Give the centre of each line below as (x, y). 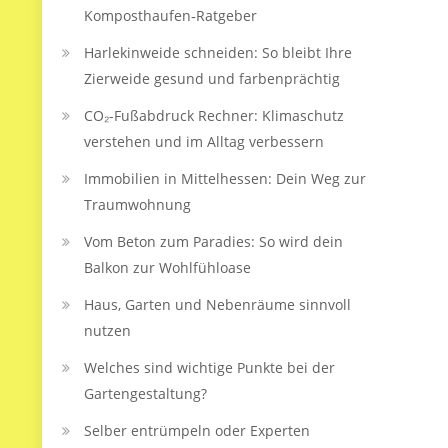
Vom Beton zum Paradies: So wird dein (213, 241)
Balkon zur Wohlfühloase (167, 267)
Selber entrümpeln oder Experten (197, 430)
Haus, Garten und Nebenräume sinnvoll (217, 304)
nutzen (107, 330)
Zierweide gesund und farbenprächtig (212, 78)
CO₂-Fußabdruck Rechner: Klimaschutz (214, 115)
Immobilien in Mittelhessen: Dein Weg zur (225, 178)
